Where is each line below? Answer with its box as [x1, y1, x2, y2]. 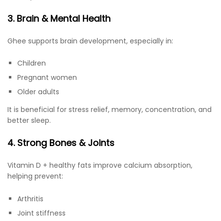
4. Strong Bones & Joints [7, 137, 114, 149]
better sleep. [7, 115, 51, 126]
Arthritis [17, 194, 43, 204]
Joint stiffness [17, 208, 66, 218]
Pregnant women [17, 73, 77, 83]
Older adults [17, 87, 59, 97]
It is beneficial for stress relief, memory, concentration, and [7, 105, 212, 115]
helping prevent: [7, 171, 63, 182]
